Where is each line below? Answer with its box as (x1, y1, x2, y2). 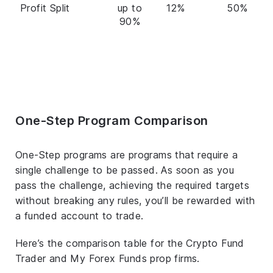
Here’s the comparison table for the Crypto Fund (15, 236, 244, 249)
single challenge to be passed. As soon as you (15, 163, 234, 176)
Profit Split (20, 1, 70, 14)
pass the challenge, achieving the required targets (15, 179, 249, 191)
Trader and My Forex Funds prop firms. (15, 252, 200, 264)
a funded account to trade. (15, 209, 144, 222)
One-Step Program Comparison (15, 113, 208, 128)
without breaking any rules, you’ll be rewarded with (15, 194, 255, 207)
